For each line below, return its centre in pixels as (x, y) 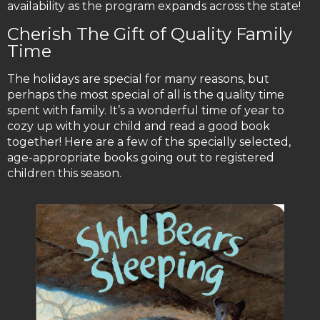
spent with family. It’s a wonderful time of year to (146, 111)
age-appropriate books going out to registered (141, 158)
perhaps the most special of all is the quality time (146, 95)
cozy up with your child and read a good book (139, 126)
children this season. (64, 174)
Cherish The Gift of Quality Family (150, 34)
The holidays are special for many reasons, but (138, 79)
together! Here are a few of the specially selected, (149, 142)
